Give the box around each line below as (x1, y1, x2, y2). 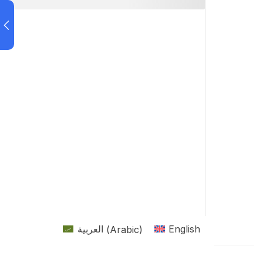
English (168, 223, 200, 235)
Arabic (109, 223, 139, 235)
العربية (77, 223, 103, 235)
